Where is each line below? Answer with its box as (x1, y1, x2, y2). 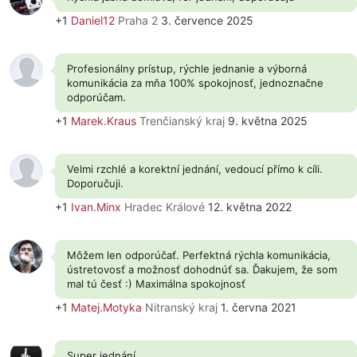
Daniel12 (71, 14, 115, 27)
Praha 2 (118, 14, 158, 27)
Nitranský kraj (145, 300, 218, 314)
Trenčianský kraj (139, 114, 225, 127)
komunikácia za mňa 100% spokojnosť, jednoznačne (67, 76, 324, 89)
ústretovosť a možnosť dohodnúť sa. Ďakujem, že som (67, 263, 337, 276)
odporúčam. (67, 91, 126, 104)
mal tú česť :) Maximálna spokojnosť (67, 277, 245, 290)
